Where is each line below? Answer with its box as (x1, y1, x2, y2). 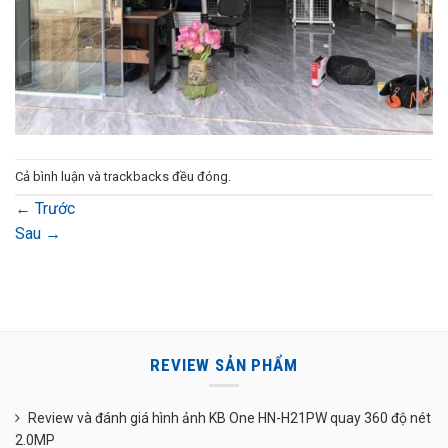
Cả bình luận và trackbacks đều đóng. (15, 168, 231, 184)
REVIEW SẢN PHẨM (150, 355, 298, 376)
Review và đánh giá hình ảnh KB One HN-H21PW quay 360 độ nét (28, 409, 431, 426)
